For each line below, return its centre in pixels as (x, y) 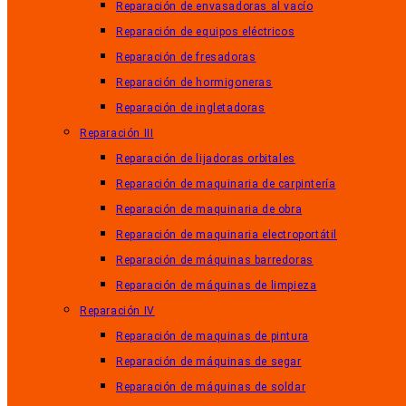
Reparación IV (117, 311)
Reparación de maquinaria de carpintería (226, 184)
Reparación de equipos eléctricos (206, 32)
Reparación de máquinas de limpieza (217, 285)
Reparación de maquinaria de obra (209, 209)
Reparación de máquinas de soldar (211, 387)
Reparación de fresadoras (186, 57)
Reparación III (117, 133)
